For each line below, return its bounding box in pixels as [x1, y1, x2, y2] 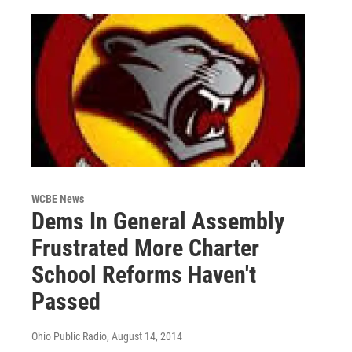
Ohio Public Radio [31, 329, 107, 343]
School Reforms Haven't [31, 260, 256, 288]
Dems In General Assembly [31, 207, 284, 235]
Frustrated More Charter [31, 233, 259, 262]
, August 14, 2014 [107, 329, 182, 343]
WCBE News [31, 192, 84, 205]
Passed [31, 287, 101, 315]
